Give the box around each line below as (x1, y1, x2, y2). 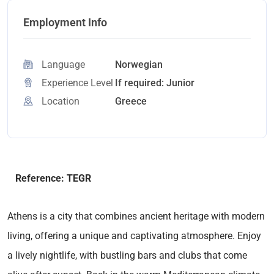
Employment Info (23, 15, 107, 29)
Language (42, 58, 85, 70)
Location (42, 95, 80, 107)
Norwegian (115, 58, 163, 70)
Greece (115, 95, 147, 107)
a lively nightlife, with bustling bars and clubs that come (7, 249, 247, 261)
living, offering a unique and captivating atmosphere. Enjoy (7, 229, 261, 242)
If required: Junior (115, 76, 194, 89)
